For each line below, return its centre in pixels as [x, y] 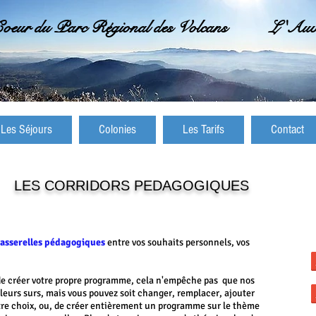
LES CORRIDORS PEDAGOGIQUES [131, 186]
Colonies [117, 129]
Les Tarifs [203, 129]
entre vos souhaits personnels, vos [178, 242]
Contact [287, 129]
